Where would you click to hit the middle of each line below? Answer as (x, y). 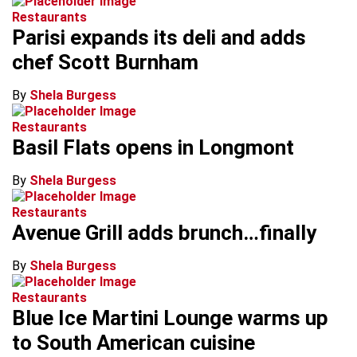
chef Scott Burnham (105, 62)
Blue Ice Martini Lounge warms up (170, 318)
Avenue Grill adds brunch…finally (164, 233)
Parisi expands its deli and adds (159, 37)
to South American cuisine (133, 343)
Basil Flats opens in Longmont (153, 147)
